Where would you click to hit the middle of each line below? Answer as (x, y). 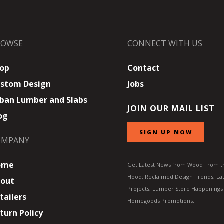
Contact (144, 68)
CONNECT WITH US (165, 44)
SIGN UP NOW (166, 132)
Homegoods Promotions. (161, 201)
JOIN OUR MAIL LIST (171, 109)
